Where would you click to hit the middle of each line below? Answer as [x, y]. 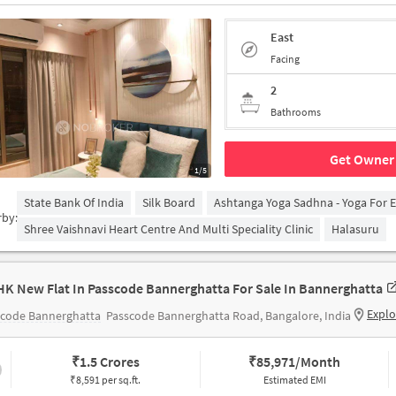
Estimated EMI [294, 380]
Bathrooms [296, 112]
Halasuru [355, 229]
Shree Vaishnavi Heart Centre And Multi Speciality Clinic [168, 229]
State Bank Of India [74, 202]
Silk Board [169, 202]
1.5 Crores [109, 362]
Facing [285, 58]
